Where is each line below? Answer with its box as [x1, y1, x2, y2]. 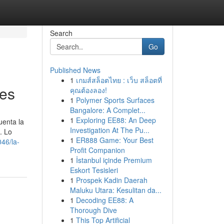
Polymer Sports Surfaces [75, 95, 154, 105]
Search [49, 28, 72, 38]
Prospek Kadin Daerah [75, 175, 147, 185]
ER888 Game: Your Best [75, 135, 153, 145]
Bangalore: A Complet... [69, 105, 145, 115]
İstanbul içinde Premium [75, 155, 152, 165]
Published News [49, 65, 100, 75]
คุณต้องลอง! [69, 85, 107, 95]
